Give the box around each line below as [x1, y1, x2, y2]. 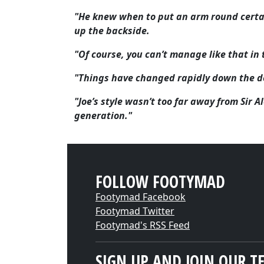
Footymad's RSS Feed [95, 219, 190, 232]
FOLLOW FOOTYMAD [95, 170, 225, 193]
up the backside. [74, 24, 150, 37]
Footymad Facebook [95, 190, 186, 203]
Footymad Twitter [95, 204, 174, 217]
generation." [74, 109, 132, 122]
